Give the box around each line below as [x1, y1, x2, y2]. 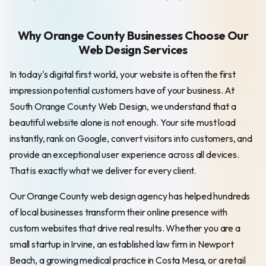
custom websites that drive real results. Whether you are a [9, 221, 240, 234]
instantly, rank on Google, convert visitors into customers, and [9, 132, 252, 144]
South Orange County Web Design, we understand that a [9, 100, 236, 112]
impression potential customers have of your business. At [9, 84, 235, 96]
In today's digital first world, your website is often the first [9, 68, 236, 80]
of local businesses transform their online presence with [9, 205, 228, 218]
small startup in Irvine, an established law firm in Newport [9, 237, 234, 250]
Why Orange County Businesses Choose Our [17, 27, 249, 43]
